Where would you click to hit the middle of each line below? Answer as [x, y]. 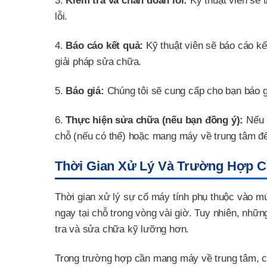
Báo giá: [85, 91]
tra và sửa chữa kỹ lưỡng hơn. [122, 229]
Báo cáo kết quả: [105, 46]
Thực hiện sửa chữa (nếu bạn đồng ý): [155, 120]
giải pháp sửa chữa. [98, 62]
